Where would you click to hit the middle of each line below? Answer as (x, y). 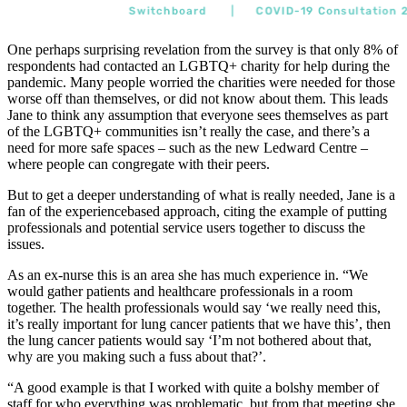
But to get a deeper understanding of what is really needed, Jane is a (201, 195)
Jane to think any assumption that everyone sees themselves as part (198, 115)
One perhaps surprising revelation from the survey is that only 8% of (203, 50)
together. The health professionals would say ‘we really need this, (194, 308)
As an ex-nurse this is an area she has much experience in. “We (188, 275)
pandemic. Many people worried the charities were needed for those (201, 83)
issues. (26, 244)
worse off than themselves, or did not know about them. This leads (198, 99)
